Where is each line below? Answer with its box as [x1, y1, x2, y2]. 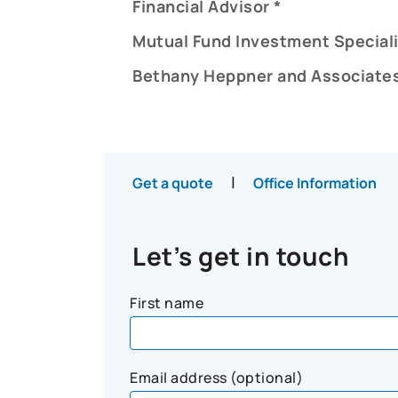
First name [130, 293, 203, 313]
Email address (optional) [130, 368, 303, 387]
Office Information [252, 173, 377, 193]
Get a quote [132, 173, 213, 193]
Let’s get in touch [132, 239, 349, 273]
